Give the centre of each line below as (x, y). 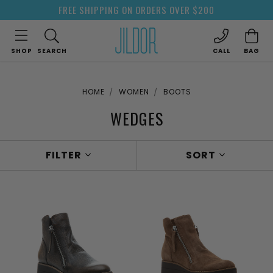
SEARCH (52, 51)
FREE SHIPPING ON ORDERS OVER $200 (136, 10)
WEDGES (136, 119)
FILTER (65, 155)
